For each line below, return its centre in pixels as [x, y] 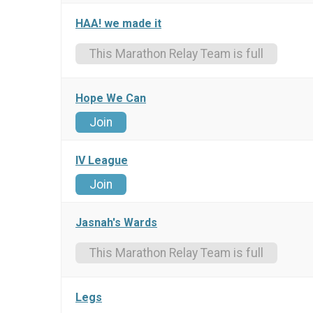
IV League [102, 161]
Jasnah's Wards [116, 223]
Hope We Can [111, 99]
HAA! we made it [118, 24]
